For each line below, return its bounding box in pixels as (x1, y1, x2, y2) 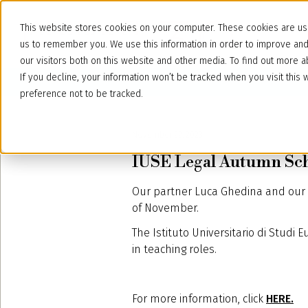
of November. (132, 201, 199, 214)
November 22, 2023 (132, 130, 203, 140)
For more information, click (132, 292, 266, 305)
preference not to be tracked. (20, 88, 143, 100)
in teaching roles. (132, 243, 217, 256)
